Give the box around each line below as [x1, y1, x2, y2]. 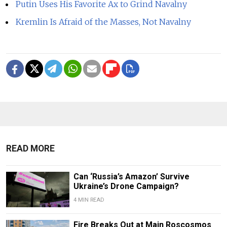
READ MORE [6, 143, 55, 154]
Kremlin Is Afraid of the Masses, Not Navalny [16, 16, 192, 27]
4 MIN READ [73, 196, 104, 203]
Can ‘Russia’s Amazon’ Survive [73, 171, 190, 181]
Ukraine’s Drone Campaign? [73, 181, 179, 191]
